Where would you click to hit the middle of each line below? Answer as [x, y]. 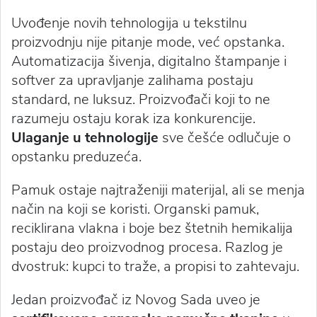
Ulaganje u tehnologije [87, 138]
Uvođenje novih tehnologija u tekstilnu [129, 23]
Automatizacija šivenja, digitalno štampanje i [149, 61]
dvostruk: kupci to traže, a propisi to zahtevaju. [155, 266]
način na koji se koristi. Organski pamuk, [135, 209]
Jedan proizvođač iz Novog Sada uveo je [136, 300]
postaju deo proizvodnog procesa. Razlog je [147, 247]
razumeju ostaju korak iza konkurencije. [133, 119]
